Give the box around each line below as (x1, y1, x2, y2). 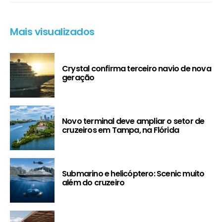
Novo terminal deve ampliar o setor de (62, 115, 205, 127)
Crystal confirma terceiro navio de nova (62, 63, 211, 75)
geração (62, 72, 95, 84)
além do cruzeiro (62, 177, 125, 189)
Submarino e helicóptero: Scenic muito (62, 168, 205, 180)
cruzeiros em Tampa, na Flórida (62, 124, 179, 136)
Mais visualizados (10, 25, 95, 39)
